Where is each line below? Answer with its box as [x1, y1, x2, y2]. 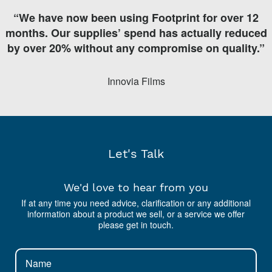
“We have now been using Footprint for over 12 [13, 10, 259, 25]
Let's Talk [108, 146, 164, 161]
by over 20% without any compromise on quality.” [7, 40, 265, 56]
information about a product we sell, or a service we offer [27, 207, 245, 220]
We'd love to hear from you [64, 180, 208, 194]
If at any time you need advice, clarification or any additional [21, 196, 251, 209]
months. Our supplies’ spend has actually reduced [5, 25, 267, 41]
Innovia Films [107, 74, 165, 88]
